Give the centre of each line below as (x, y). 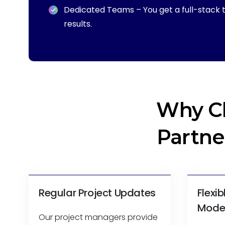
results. (78, 24)
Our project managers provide (98, 217)
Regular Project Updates (97, 193)
